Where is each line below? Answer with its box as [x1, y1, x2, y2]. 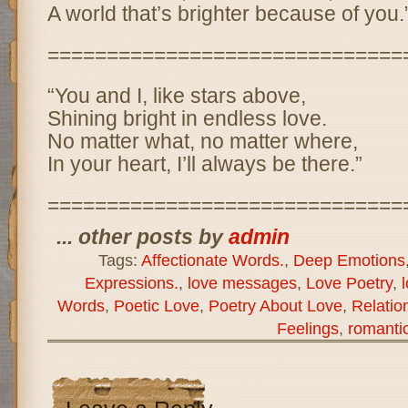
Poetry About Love [208, 296, 342, 315]
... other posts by [56, 225, 229, 249]
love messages [187, 273, 297, 292]
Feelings [276, 319, 339, 338]
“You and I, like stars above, [46, 84, 306, 107]
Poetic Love [113, 296, 199, 315]
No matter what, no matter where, [46, 129, 358, 153]
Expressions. [84, 273, 178, 292]
